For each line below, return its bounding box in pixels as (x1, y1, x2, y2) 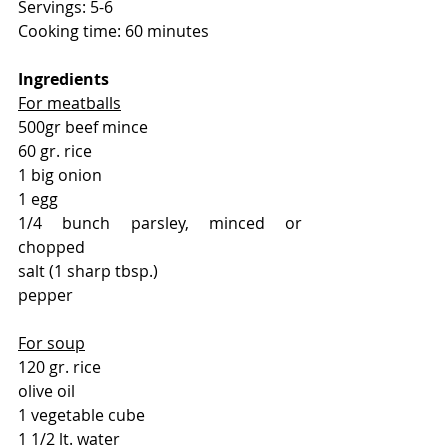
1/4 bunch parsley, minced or (18, 211, 302, 234)
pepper (18, 283, 73, 306)
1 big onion (18, 163, 102, 186)
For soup (18, 331, 85, 354)
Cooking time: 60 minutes (18, 19, 209, 42)
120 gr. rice (18, 355, 101, 378)
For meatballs (18, 91, 121, 114)
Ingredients (18, 67, 113, 90)
